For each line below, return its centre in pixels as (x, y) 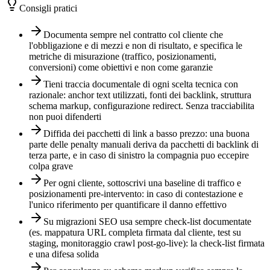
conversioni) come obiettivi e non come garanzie (121, 67)
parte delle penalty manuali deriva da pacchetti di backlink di (144, 144)
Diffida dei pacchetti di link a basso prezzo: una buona (146, 133)
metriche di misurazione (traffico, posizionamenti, (123, 56)
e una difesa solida (64, 254)
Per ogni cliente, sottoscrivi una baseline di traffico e (142, 183)
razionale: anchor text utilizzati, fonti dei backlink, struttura (140, 95)
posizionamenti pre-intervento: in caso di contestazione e (136, 193)
